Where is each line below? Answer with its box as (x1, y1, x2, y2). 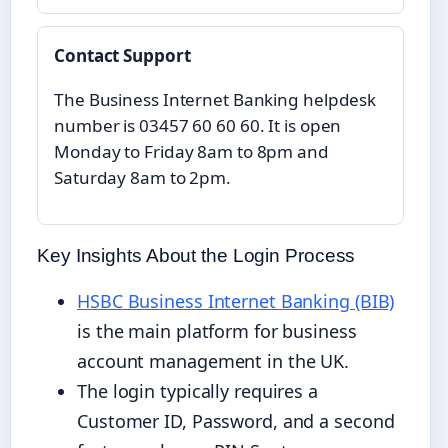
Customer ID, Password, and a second (77, 409, 395, 434)
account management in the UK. (77, 349, 350, 374)
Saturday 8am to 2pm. (54, 165, 231, 189)
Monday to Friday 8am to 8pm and (54, 139, 329, 163)
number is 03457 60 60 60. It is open (54, 113, 342, 137)
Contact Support (54, 43, 191, 67)
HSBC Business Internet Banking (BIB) (77, 289, 395, 314)
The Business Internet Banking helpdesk (54, 87, 377, 111)
